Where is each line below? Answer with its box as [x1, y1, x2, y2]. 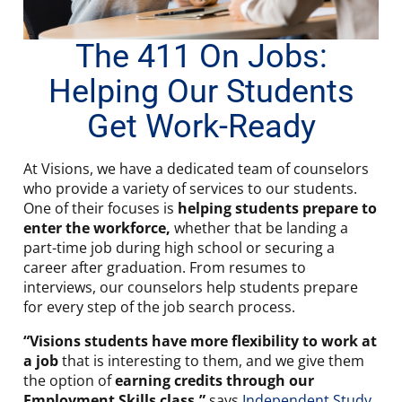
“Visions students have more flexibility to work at [23, 331, 377, 351]
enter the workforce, [23, 218, 170, 238]
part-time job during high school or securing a [23, 238, 335, 258]
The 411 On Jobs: [74, 38, 328, 75]
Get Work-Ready [86, 108, 316, 145]
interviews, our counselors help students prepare [23, 277, 358, 297]
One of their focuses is [23, 198, 178, 218]
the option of [23, 371, 115, 390]
